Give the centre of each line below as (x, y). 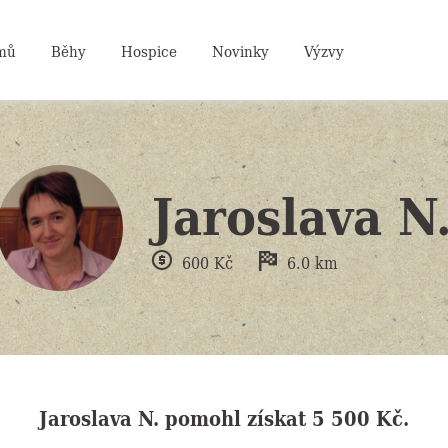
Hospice (148, 50)
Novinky (240, 50)
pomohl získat (235, 417)
